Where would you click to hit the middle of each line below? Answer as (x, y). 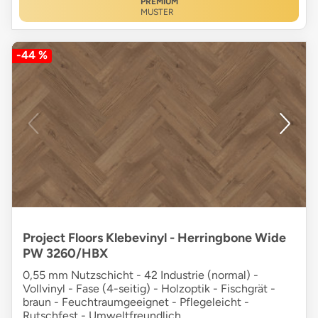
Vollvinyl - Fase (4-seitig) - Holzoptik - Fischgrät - (149, 289)
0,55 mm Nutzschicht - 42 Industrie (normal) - (141, 275)
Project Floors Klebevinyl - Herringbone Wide (154, 238)
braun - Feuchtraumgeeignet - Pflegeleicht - (136, 302)
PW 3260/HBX (65, 254)
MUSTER (157, 12)
